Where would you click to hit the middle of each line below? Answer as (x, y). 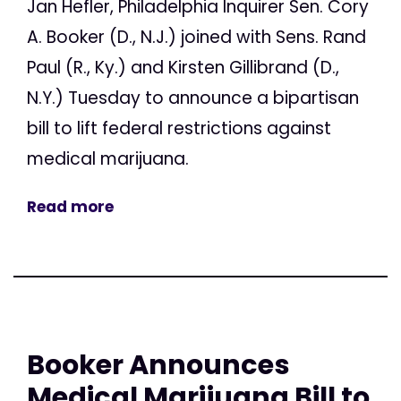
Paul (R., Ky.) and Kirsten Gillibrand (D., (183, 67)
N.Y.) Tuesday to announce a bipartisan (193, 98)
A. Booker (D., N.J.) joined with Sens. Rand (196, 37)
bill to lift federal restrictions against (179, 128)
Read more (70, 206)
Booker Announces (158, 364)
